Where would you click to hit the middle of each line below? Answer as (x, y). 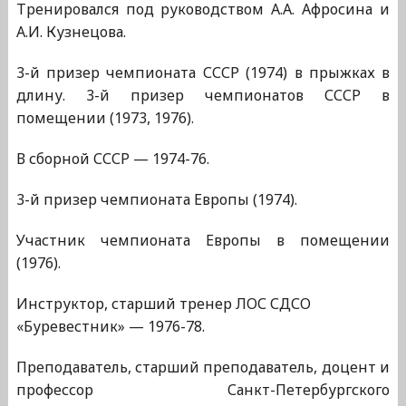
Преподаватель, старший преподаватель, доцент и (203, 367)
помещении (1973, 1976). (105, 118)
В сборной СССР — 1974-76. (112, 159)
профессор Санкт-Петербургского (203, 390)
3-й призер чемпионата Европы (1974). (156, 200)
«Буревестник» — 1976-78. (110, 327)
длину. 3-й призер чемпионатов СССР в (203, 96)
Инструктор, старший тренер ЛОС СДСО (163, 304)
